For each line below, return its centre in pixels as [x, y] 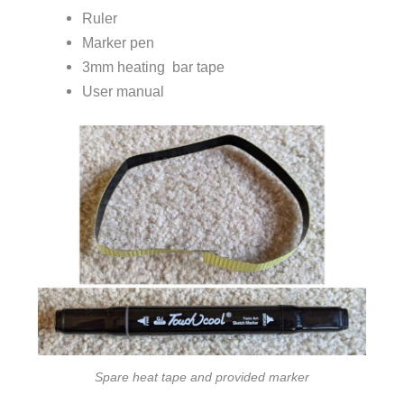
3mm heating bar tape [153, 66]
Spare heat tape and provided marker [202, 377]
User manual [123, 91]
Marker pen [118, 42]
